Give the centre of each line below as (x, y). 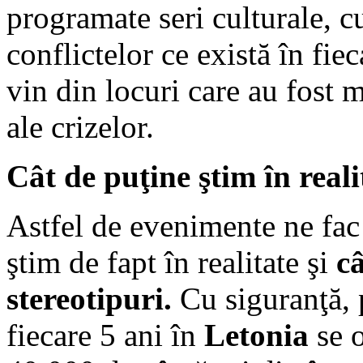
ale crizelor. (80, 126)
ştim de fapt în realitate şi (171, 262)
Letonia (256, 335)
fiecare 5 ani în (105, 335)
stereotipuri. (89, 298)
